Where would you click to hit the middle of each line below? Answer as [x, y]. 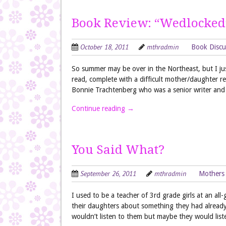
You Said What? [118, 150]
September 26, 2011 [108, 174]
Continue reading [99, 108]
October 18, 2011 [104, 47]
